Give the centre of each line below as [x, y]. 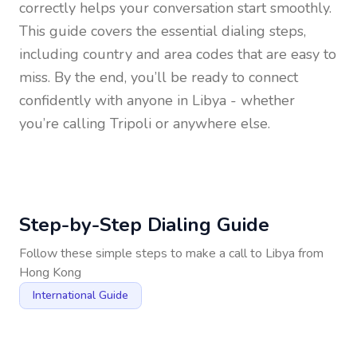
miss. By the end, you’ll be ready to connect [159, 77]
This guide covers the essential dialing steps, [163, 31]
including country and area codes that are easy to [178, 54]
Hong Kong [50, 273]
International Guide [80, 295]
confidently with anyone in [106, 100]
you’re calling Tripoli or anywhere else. [145, 124]
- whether [261, 100]
